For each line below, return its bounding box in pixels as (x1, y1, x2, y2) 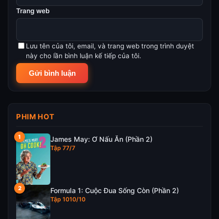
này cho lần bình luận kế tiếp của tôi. (26, 51, 141, 60)
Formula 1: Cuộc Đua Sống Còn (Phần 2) (50, 186, 179, 195)
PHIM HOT (16, 112, 55, 122)
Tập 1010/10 (50, 196, 86, 203)
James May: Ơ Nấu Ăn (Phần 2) (50, 135, 153, 144)
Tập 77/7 (50, 144, 75, 152)
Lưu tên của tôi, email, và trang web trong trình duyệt (26, 42, 194, 50)
